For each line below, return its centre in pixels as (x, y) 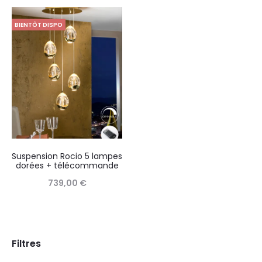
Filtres (26, 243)
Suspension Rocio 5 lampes (67, 156)
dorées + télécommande (67, 165)
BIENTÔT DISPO (39, 25)
